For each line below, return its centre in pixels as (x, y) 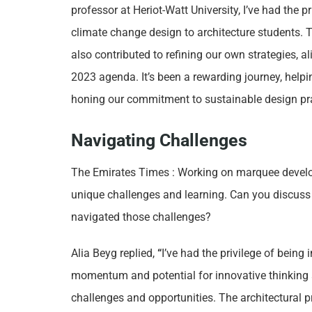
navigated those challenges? (141, 217)
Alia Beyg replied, (113, 253)
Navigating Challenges (159, 141)
